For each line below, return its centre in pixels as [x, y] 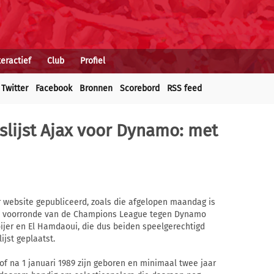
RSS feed [184, 88]
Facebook [54, 88]
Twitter [15, 88]
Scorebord [140, 88]
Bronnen [96, 88]
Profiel [93, 61]
